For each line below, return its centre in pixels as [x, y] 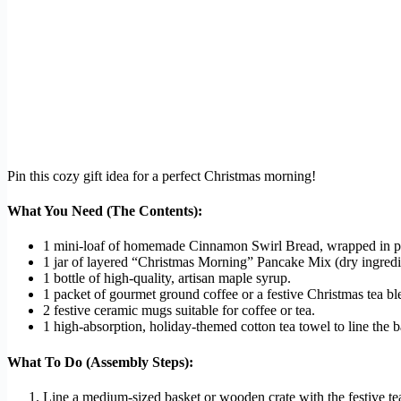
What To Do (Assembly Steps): [100, 362]
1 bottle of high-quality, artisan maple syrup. [167, 278]
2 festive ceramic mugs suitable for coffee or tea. [179, 311]
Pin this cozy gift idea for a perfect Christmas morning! [162, 175]
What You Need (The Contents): [105, 211]
